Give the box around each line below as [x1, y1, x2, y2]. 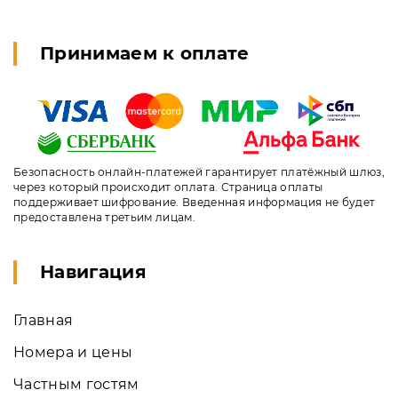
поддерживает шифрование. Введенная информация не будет [13, 195, 376, 209]
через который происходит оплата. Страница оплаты [13, 179, 323, 194]
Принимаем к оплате [40, 43, 250, 64]
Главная [13, 311, 74, 329]
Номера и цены [13, 343, 133, 361]
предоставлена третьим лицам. [13, 210, 195, 224]
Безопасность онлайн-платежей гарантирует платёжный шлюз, [13, 164, 385, 179]
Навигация [40, 260, 147, 283]
